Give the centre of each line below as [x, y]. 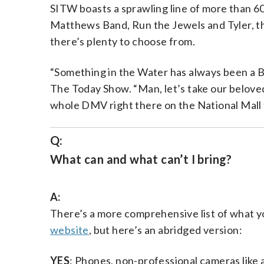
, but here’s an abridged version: [166, 230]
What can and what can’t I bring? [141, 159]
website [70, 230]
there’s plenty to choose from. [123, 41]
